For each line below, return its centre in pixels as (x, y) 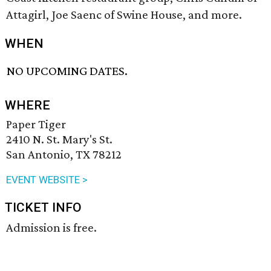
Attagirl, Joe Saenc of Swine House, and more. (124, 15)
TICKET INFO (43, 208)
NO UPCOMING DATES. (67, 71)
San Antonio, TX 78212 (64, 155)
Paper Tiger (36, 124)
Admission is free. (51, 228)
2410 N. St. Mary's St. (59, 139)
